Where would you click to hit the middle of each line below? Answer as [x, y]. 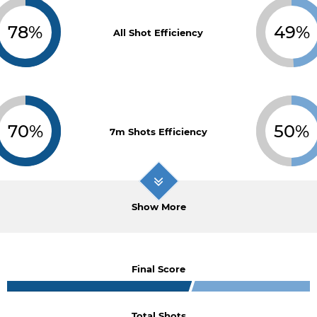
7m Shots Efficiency [158, 132]
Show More [158, 207]
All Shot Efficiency [158, 33]
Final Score [158, 269]
